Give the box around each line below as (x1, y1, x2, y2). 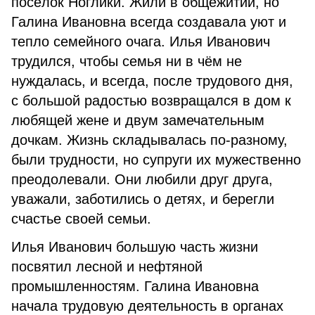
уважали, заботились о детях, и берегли (11, 191, 274, 207)
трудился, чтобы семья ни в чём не (11, 53, 242, 69)
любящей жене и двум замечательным (11, 112, 264, 128)
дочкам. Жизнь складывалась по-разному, (11, 132, 288, 148)
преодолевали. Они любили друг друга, (11, 172, 273, 187)
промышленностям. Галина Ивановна (11, 278, 259, 294)
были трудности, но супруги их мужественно (11, 152, 301, 167)
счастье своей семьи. (11, 211, 151, 226)
